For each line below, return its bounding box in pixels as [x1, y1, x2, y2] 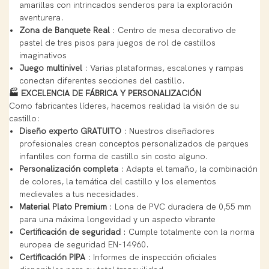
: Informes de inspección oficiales [85, 252, 217, 262]
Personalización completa [19, 163, 118, 174]
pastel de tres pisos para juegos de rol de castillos [19, 37, 216, 48]
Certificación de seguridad [19, 226, 121, 237]
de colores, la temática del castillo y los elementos [19, 176, 216, 187]
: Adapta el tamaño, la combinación [118, 163, 258, 174]
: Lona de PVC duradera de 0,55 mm [106, 201, 251, 212]
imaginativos [19, 50, 67, 61]
